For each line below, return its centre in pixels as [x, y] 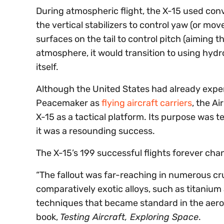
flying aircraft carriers [147, 103]
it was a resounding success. [95, 131]
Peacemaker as [69, 103]
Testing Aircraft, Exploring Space [129, 217]
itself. [47, 67]
